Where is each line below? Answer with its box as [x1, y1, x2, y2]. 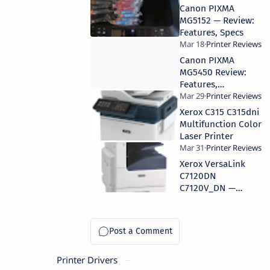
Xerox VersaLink [180, 158, 245, 169]
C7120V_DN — [180, 182, 236, 193]
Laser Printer [180, 130, 233, 142]
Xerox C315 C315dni [180, 106, 259, 118]
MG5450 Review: [180, 66, 246, 78]
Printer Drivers [57, 253, 120, 266]
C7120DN [180, 170, 216, 181]
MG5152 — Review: [180, 14, 254, 26]
